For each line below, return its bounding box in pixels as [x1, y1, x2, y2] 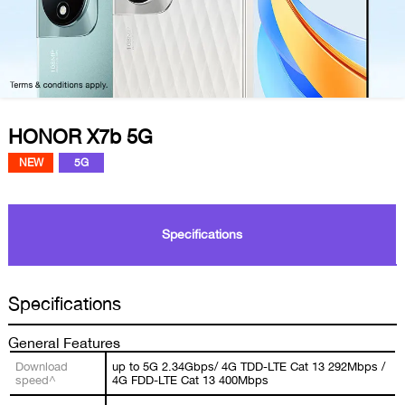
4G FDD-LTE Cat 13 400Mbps [112, 373, 268, 387]
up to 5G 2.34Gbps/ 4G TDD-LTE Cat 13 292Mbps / [112, 360, 385, 373]
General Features [8, 334, 120, 351]
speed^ [15, 373, 56, 387]
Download [15, 360, 68, 373]
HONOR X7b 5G [8, 125, 153, 148]
